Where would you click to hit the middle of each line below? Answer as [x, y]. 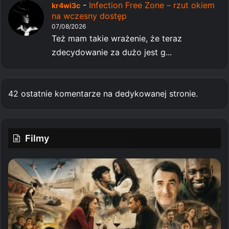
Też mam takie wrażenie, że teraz [117, 38]
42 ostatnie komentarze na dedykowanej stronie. [103, 93]
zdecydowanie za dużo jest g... [112, 52]
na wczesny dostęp [89, 16]
